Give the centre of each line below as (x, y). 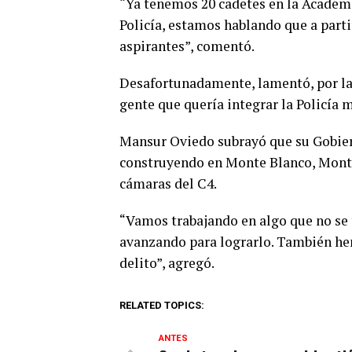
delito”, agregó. (167, 263)
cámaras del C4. (168, 183)
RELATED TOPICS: (162, 305)
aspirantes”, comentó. (187, 46)
